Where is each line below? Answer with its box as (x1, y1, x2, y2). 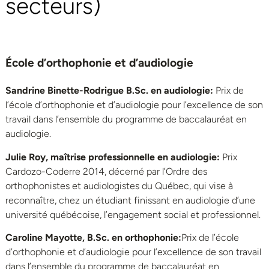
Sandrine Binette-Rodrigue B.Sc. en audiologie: (5, 85, 216, 97)
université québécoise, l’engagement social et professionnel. (5, 208, 261, 220)
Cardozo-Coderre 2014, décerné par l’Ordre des (5, 165, 207, 177)
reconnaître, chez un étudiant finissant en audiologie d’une (5, 194, 255, 206)
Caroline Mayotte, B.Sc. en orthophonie (5, 231, 178, 243)
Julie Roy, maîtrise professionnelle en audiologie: (5, 151, 222, 163)
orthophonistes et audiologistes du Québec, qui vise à (5, 180, 233, 192)
